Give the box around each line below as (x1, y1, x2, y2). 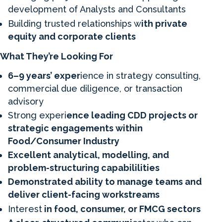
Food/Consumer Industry (8, 136, 119, 146)
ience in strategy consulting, (80, 70, 201, 81)
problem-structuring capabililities (8, 163, 160, 173)
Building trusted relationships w (8, 18, 141, 29)
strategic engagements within (8, 123, 143, 133)
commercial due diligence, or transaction (8, 83, 182, 94)
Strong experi (8, 110, 66, 120)
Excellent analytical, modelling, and (8, 150, 169, 161)
